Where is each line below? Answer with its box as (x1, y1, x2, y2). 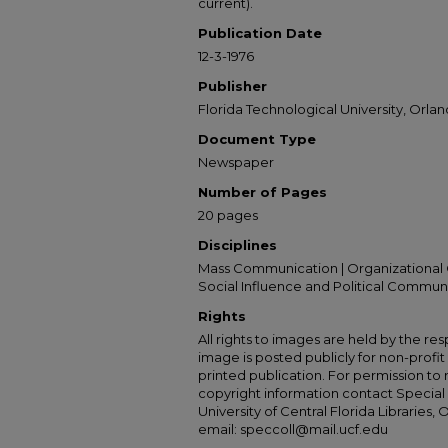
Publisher (198, 78, 267, 94)
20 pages (198, 207, 258, 223)
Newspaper (198, 154, 274, 170)
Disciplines (198, 237, 277, 253)
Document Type (198, 131, 316, 147)
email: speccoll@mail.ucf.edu (198, 421, 388, 437)
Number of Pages (198, 184, 327, 200)
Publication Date (198, 25, 322, 41)
